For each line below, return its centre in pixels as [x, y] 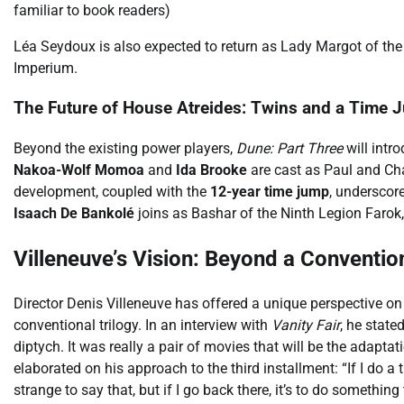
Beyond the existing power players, [125, 149]
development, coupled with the [112, 192]
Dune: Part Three [289, 149]
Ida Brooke [211, 170]
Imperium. [46, 68]
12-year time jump [270, 192]
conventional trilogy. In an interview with [142, 325]
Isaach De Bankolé [74, 214]
